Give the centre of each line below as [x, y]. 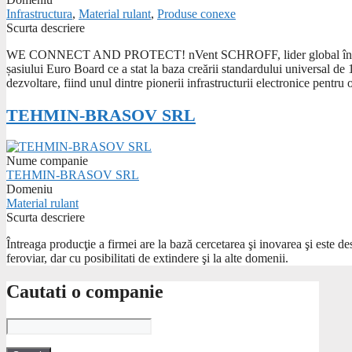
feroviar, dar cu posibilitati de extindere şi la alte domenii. [147, 258]
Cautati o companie [85, 292]
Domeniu [29, 189]
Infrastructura [39, 13]
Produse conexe [196, 13]
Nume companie [47, 161]
